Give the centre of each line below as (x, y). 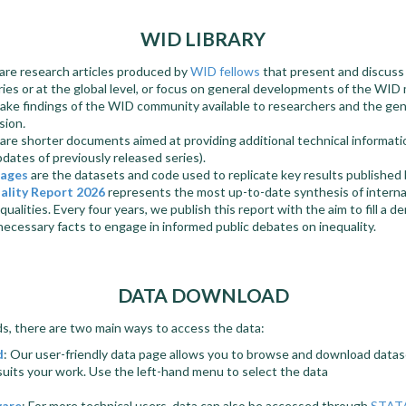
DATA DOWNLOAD (203, 295)
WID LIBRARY (203, 39)
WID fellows (225, 71)
